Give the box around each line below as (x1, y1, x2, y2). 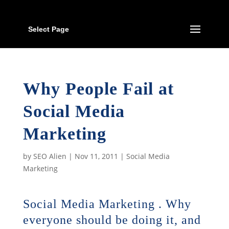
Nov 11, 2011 (74, 151, 118, 161)
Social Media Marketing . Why (22, 197, 191, 211)
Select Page (28, 25, 69, 33)
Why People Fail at (22, 79, 174, 98)
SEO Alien (33, 151, 66, 161)
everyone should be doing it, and (22, 213, 201, 226)
